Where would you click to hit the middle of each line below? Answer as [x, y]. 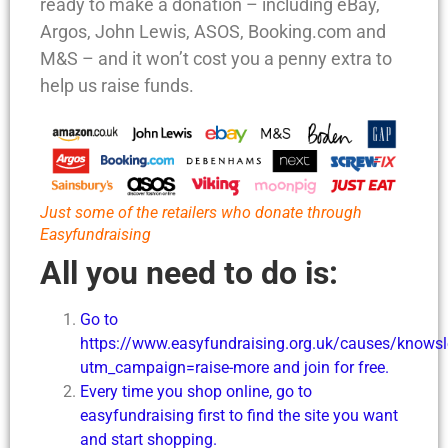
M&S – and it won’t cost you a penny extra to [216, 59]
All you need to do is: [189, 272]
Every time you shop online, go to [196, 391]
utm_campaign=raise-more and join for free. [234, 367]
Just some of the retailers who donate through [201, 212]
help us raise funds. [117, 86]
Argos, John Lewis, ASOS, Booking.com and [213, 32]
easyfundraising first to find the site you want [239, 415]
